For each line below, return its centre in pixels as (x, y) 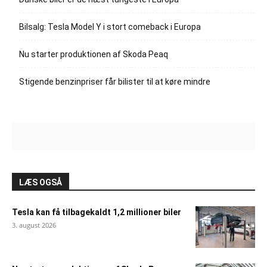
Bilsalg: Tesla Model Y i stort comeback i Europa (110, 27)
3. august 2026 (34, 225)
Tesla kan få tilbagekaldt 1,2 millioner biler (97, 212)
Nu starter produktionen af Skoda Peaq (94, 54)
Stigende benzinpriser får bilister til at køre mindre (115, 81)
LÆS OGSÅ (41, 182)
